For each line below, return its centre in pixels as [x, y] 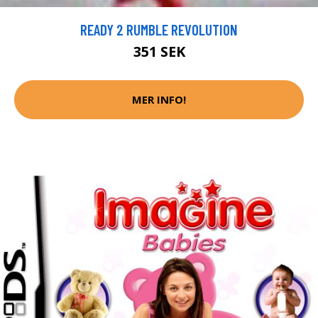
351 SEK [159, 51]
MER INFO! [159, 100]
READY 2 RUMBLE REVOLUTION [159, 29]
